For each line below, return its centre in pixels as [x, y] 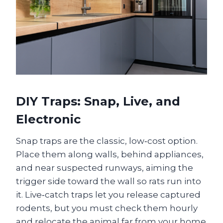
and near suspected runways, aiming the [105, 167]
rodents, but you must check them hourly [107, 208]
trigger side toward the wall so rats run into [109, 181]
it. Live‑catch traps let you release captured [108, 194]
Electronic [48, 119]
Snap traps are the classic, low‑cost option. [107, 141]
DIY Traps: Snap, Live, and [98, 101]
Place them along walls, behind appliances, [110, 154]
